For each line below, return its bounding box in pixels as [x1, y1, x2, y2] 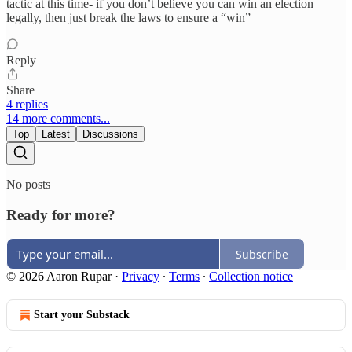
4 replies [6, 97, 48, 111]
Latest [42, 127, 70, 140]
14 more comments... [6, 111, 110, 125]
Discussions [82, 127, 138, 140]
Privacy [122, 269, 159, 284]
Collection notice [209, 269, 293, 284]
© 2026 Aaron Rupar [6, 269, 112, 284]
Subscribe [236, 246, 288, 262]
